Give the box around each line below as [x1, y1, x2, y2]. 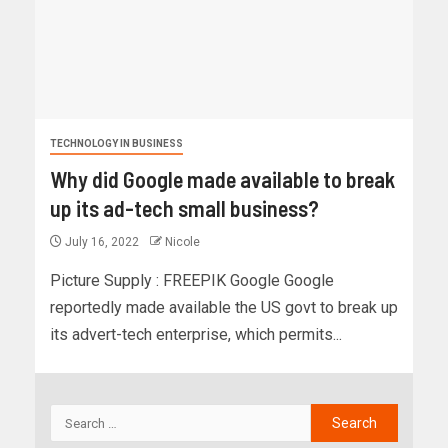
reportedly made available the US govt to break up [50, 298, 398, 318]
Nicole [165, 235, 200, 250]
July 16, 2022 [62, 235, 142, 250]
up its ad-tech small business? [50, 195, 319, 222]
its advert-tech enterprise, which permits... [50, 325, 342, 345]
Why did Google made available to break [50, 166, 395, 193]
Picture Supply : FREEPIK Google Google [50, 271, 334, 291]
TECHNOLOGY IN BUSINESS [50, 138, 183, 150]
